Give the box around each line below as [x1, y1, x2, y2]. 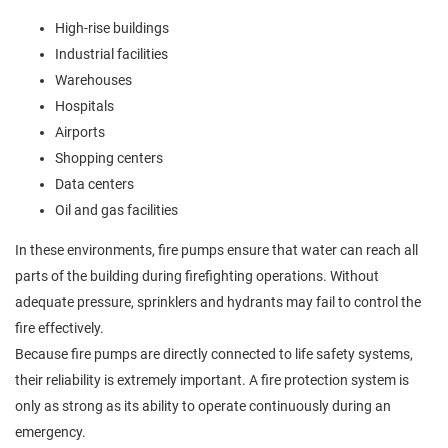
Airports [55, 123, 105, 140]
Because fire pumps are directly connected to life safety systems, [15, 345, 413, 362]
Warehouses [55, 71, 132, 88]
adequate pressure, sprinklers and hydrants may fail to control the [15, 293, 421, 310]
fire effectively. [15, 319, 104, 336]
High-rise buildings [55, 19, 169, 36]
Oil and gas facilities [55, 201, 178, 218]
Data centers [55, 175, 134, 192]
